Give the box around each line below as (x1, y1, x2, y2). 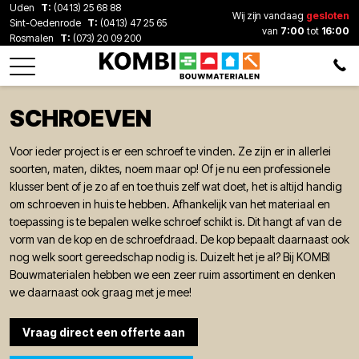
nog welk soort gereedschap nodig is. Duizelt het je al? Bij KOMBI (10, 249, 330, 264)
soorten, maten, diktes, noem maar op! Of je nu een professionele (10, 161, 330, 175)
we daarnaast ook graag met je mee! (10, 284, 192, 299)
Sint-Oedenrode (10, 17, 83, 29)
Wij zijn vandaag (232, 9, 306, 22)
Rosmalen (10, 32, 56, 44)
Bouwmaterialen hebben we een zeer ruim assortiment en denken (10, 267, 336, 281)
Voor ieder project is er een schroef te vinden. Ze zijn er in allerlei (10, 143, 331, 158)
